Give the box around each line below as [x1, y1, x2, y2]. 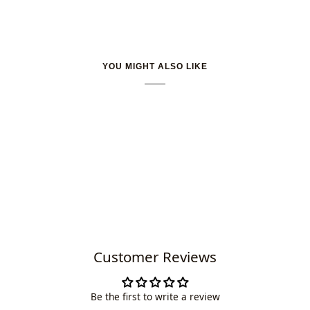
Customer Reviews [93, 247, 217, 267]
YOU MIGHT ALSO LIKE [102, 62, 208, 72]
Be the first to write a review [90, 290, 220, 304]
